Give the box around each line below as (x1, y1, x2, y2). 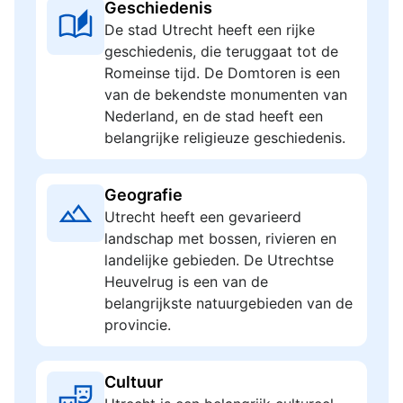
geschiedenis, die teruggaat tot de (104, 42, 338, 60)
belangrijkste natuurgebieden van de (104, 294, 353, 312)
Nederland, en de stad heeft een (104, 107, 323, 125)
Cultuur (104, 372, 163, 391)
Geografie (104, 185, 183, 204)
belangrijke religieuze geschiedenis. (104, 129, 345, 147)
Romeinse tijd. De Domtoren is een (104, 64, 340, 82)
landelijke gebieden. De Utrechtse (104, 251, 334, 269)
